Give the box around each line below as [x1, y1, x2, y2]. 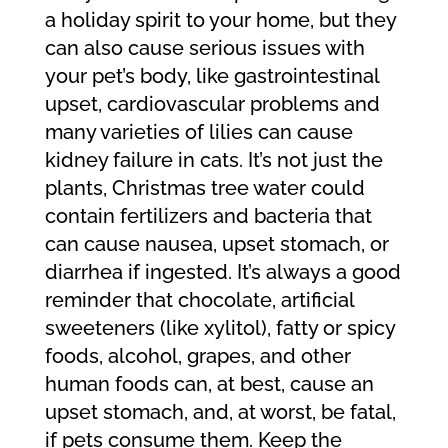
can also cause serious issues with [44, 36, 365, 60]
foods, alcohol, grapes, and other [44, 344, 351, 368]
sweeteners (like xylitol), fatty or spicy [44, 316, 395, 340]
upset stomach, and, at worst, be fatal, [44, 400, 396, 424]
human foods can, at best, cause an [44, 372, 374, 396]
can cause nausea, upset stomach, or [44, 232, 389, 256]
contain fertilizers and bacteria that [44, 204, 372, 228]
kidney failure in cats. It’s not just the [44, 148, 383, 172]
